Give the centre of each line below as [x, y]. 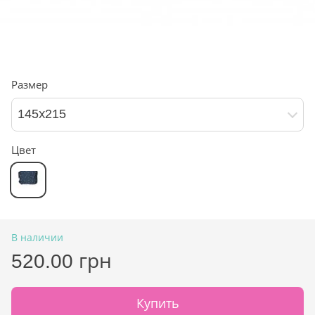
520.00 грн [62, 261]
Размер [30, 84]
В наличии [37, 237]
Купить [157, 303]
